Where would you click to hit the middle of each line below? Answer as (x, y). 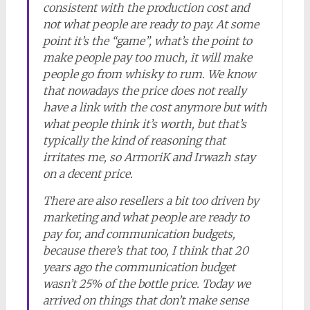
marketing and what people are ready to (146, 217)
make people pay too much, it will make (147, 57)
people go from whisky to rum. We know (149, 74)
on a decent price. (88, 174)
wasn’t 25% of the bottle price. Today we (146, 284)
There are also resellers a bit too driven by (151, 201)
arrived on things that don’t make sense (145, 300)
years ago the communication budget (139, 267)
